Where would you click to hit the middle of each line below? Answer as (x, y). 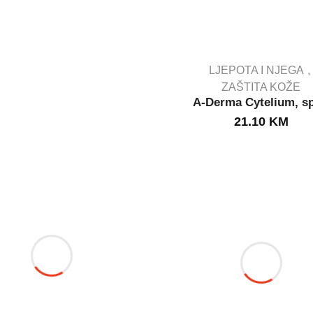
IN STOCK (261, 110)
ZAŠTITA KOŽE (261, 87)
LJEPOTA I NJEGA (256, 70)
